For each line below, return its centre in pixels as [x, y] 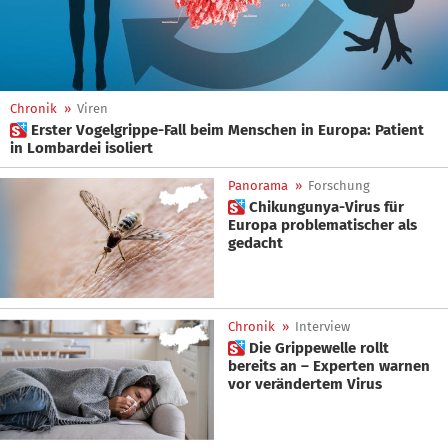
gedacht [255, 243]
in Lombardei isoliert [81, 148]
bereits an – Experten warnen [329, 366]
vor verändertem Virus [305, 384]
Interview [322, 327]
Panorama [258, 185]
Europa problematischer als [322, 225]
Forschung [339, 185]
